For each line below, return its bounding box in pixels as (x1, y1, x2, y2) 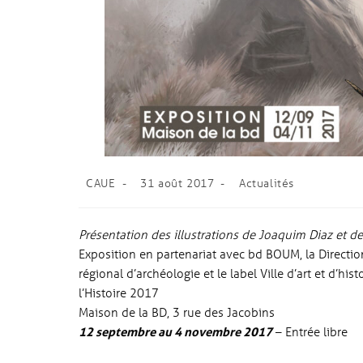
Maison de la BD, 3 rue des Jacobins (79, 304, 275, 320)
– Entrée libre (272, 323, 348, 340)
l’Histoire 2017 (79, 284, 160, 301)
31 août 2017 (140, 175, 215, 190)
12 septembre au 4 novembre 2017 (79, 323, 273, 340)
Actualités (239, 175, 295, 190)
